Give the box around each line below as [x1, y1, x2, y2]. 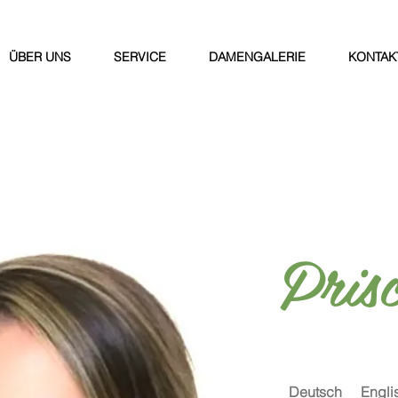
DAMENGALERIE [209, 49, 306, 65]
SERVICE [114, 49, 166, 65]
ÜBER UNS [9, 49, 71, 65]
